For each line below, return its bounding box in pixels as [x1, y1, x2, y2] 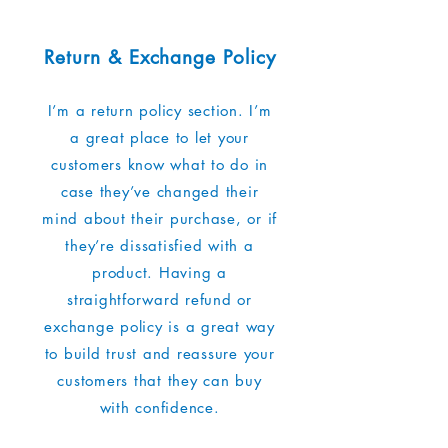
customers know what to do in [51, 155, 268, 175]
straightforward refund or [67, 290, 252, 310]
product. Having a [92, 263, 227, 283]
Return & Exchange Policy [44, 45, 276, 71]
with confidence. [99, 398, 220, 418]
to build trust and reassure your [44, 344, 275, 364]
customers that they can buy [57, 371, 262, 391]
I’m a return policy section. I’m [47, 101, 272, 121]
